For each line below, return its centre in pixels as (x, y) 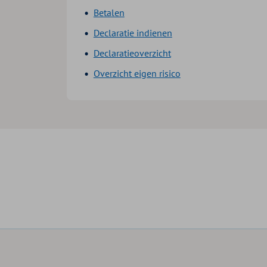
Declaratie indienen (133, 32)
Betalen (109, 12)
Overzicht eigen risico (137, 73)
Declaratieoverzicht (132, 53)
